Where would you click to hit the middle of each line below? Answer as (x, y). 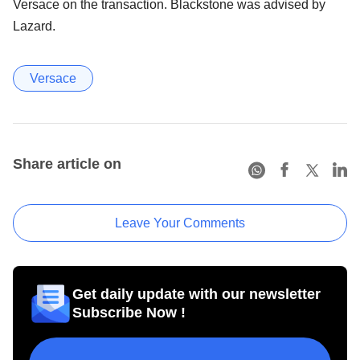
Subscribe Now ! (129, 313)
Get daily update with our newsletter (196, 295)
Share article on (67, 164)
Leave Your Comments (180, 223)
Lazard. (34, 27)
